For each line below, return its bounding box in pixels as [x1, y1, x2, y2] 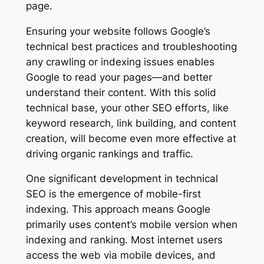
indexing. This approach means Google [25, 203, 210, 216]
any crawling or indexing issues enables [25, 55, 214, 68]
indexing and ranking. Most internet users [25, 234, 223, 246]
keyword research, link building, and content [25, 117, 236, 129]
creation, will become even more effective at [25, 132, 236, 144]
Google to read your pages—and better [25, 71, 212, 83]
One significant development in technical [25, 173, 218, 185]
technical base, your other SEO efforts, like [25, 101, 229, 114]
